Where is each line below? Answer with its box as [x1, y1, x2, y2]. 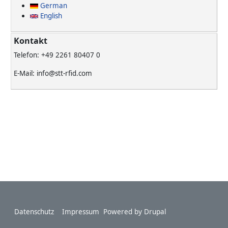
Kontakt [14, 35, 47, 46]
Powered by [103, 207, 144, 216]
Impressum [62, 207, 99, 216]
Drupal [144, 207, 166, 216]
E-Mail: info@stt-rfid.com [14, 68, 92, 78]
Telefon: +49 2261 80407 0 [14, 50, 100, 60]
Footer [10, 201, 40, 215]
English [38, 11, 62, 20]
